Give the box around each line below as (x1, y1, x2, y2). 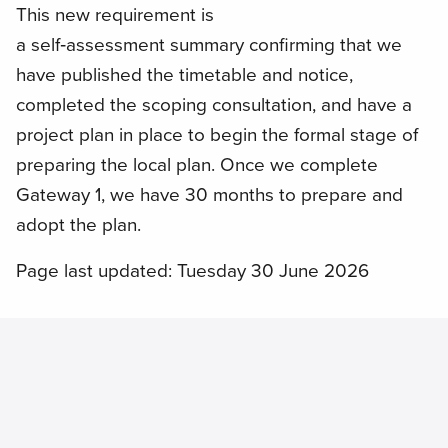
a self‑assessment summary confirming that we (16, 34, 402, 56)
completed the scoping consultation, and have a (16, 94, 412, 116)
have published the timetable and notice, (16, 64, 353, 86)
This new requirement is (16, 4, 214, 26)
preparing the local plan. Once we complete (16, 154, 378, 176)
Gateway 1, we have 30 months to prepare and (16, 184, 403, 206)
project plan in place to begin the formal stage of (16, 124, 418, 146)
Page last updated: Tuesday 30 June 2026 (16, 260, 369, 282)
